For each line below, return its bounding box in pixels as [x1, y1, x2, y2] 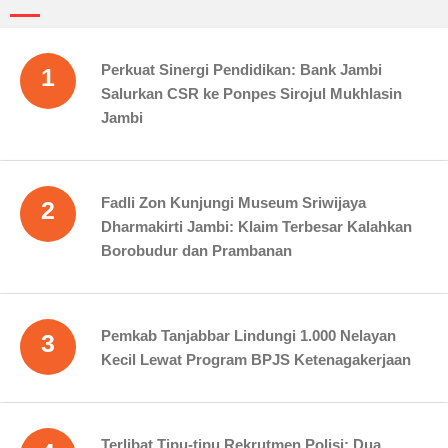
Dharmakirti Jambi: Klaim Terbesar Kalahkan [101, 217, 412, 235]
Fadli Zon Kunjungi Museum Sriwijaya [101, 193, 366, 211]
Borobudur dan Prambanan [101, 241, 292, 259]
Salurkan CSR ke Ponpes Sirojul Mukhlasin [101, 84, 402, 102]
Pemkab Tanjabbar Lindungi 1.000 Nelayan [101, 326, 396, 344]
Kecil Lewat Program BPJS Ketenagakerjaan [101, 350, 411, 368]
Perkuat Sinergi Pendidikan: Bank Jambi [101, 60, 382, 78]
